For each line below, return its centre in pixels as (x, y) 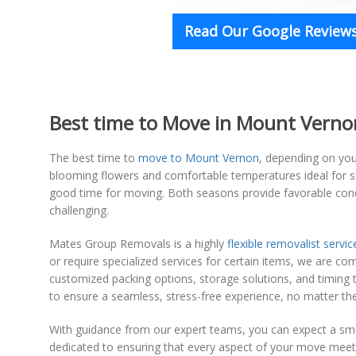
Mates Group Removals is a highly (138, 243)
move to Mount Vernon (199, 157)
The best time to (94, 157)
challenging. (79, 210)
